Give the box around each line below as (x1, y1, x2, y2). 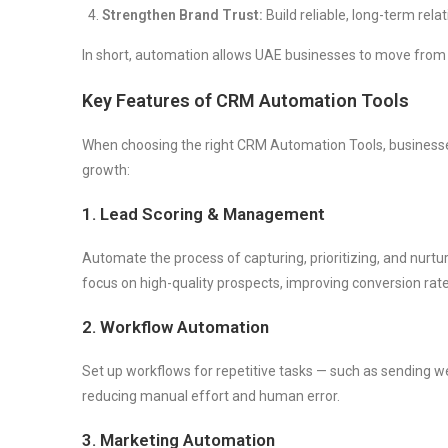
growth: (82, 161, 130, 178)
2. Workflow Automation (82, 316, 269, 337)
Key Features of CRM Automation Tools (82, 89, 409, 111)
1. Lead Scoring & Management (82, 203, 325, 224)
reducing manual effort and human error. (82, 387, 340, 404)
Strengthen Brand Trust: (102, 6, 263, 23)
